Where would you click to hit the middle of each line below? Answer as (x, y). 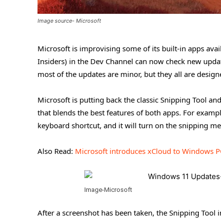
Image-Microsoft (108, 190)
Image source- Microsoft (69, 21)
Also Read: (56, 151)
